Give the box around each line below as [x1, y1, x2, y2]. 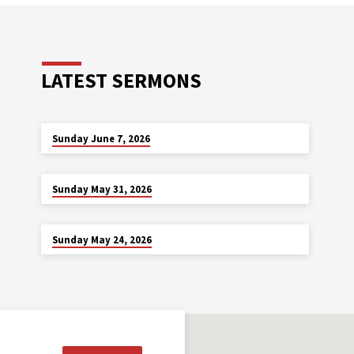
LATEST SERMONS [41, 67, 202, 93]
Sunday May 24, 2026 [51, 232, 152, 247]
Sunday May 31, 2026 [51, 182, 152, 196]
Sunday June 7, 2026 [51, 131, 150, 145]
